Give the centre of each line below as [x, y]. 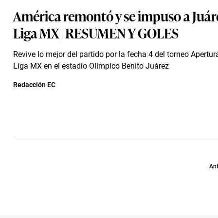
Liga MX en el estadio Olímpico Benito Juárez [91, 66]
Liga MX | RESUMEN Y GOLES [96, 32]
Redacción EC [34, 85]
